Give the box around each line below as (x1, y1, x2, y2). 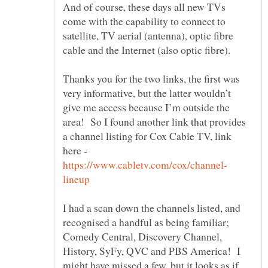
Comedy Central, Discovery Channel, (63, 229, 222, 244)
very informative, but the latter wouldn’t (63, 86, 231, 100)
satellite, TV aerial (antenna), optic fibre (63, 28, 233, 43)
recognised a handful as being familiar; (63, 215, 229, 230)
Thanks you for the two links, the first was (63, 71, 240, 86)
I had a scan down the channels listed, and (63, 200, 240, 215)
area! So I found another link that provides (63, 114, 246, 129)
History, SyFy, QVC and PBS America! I (63, 243, 240, 258)
